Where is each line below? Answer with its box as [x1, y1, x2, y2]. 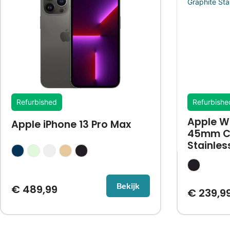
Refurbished [16, 97, 57, 106]
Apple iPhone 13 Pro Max [11, 117, 131, 131]
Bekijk [117, 180, 140, 190]
